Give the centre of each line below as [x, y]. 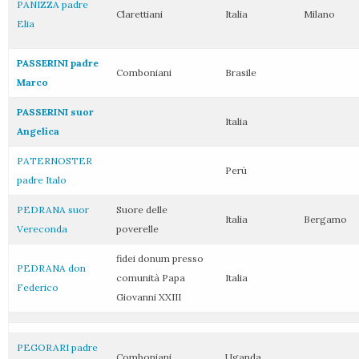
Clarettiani [139, 14]
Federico [38, 287]
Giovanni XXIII [149, 297]
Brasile [241, 73]
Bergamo [325, 219]
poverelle [137, 229]
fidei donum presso [160, 258]
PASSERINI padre [58, 63]
